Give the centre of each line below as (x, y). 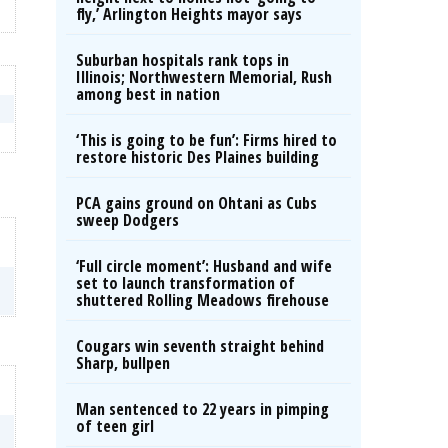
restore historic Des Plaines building (197, 157)
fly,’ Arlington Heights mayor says (189, 14)
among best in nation (148, 94)
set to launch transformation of (185, 283)
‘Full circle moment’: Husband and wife (204, 266)
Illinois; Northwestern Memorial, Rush (204, 77)
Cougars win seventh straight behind (200, 346)
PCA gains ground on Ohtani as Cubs (196, 203)
